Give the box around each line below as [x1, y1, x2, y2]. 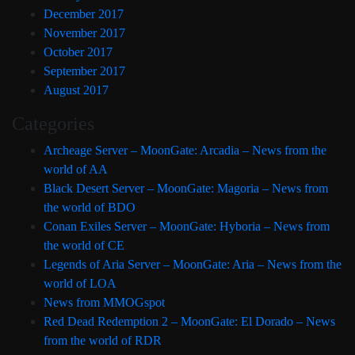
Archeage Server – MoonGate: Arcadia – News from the [44, 143, 326, 157]
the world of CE [44, 239, 124, 252]
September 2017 [44, 64, 125, 78]
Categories [12, 113, 94, 134]
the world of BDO [44, 200, 136, 214]
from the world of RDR [44, 334, 162, 347]
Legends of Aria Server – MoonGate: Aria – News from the [44, 258, 342, 271]
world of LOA [44, 277, 116, 290]
